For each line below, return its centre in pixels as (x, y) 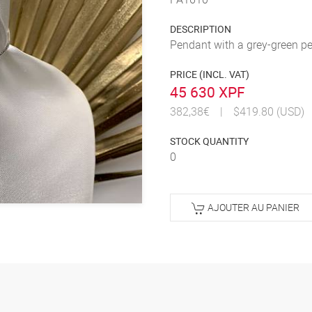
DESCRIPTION (201, 29)
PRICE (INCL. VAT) (210, 74)
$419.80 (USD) (269, 111)
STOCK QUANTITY (209, 141)
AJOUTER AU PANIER (252, 207)
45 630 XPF (208, 92)
